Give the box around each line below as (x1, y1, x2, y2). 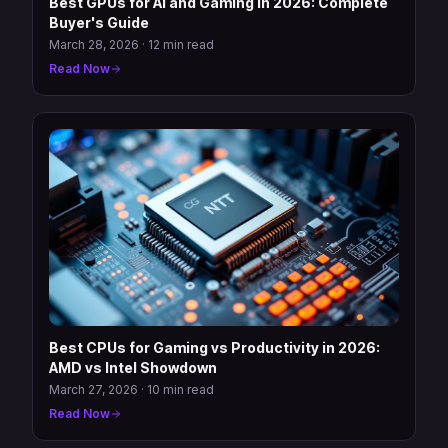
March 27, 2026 (49, 381, 138, 397)
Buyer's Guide (49, 13, 149, 31)
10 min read (147, 381, 214, 397)
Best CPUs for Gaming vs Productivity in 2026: (49, 338, 380, 356)
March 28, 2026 (49, 36, 139, 52)
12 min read (148, 36, 214, 52)
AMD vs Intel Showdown (49, 358, 217, 376)
